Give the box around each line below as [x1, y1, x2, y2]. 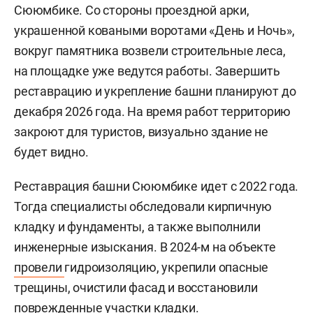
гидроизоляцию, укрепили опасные [64, 260, 269, 275]
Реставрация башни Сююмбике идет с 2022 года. [14, 179, 299, 194]
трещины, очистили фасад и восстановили [14, 280, 258, 295]
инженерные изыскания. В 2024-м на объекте [14, 240, 276, 254]
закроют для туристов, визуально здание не [14, 124, 268, 139]
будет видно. [14, 145, 89, 159]
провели [14, 260, 65, 275]
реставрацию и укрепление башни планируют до [14, 84, 296, 99]
